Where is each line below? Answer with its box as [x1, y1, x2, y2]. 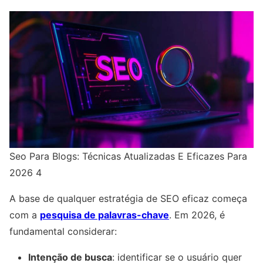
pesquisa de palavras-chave [40, 209, 169, 221]
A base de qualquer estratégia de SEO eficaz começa [9, 193, 247, 205]
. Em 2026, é [169, 209, 225, 221]
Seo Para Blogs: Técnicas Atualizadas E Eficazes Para [9, 150, 247, 163]
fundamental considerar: [9, 225, 117, 238]
